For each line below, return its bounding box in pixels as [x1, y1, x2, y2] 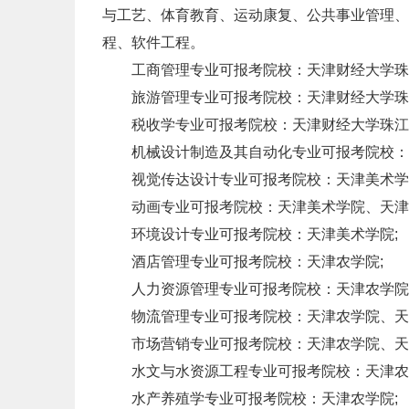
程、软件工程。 [102, 35, 204, 51]
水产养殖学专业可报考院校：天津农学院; [102, 391, 398, 407]
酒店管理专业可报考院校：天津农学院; [102, 254, 383, 270]
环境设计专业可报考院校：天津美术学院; [102, 226, 398, 243]
